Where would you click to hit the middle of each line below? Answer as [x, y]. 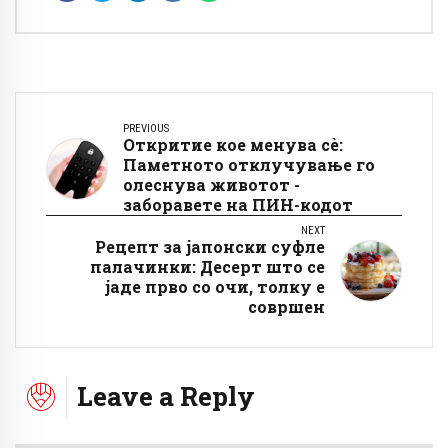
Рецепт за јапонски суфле [210, 247]
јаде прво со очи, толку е [215, 287]
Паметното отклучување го [249, 165]
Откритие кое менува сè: [233, 145]
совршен [286, 307]
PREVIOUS [146, 129]
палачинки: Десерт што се [207, 267]
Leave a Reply [166, 396]
